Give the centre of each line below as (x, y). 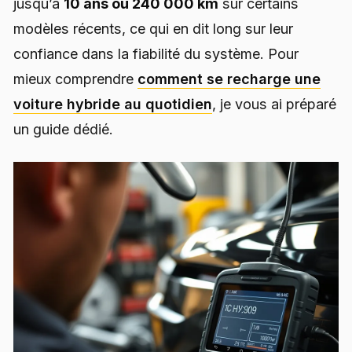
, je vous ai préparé (274, 104)
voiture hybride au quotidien (113, 104)
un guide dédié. (63, 130)
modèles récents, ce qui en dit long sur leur (153, 29)
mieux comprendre (75, 79)
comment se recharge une (229, 79)
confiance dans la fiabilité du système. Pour (156, 54)
